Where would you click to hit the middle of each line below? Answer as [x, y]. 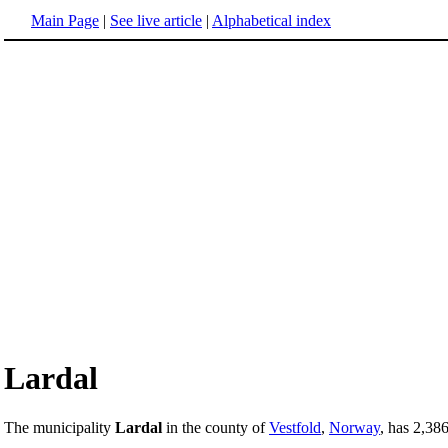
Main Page [65, 20]
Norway [354, 427]
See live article [156, 20]
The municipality [59, 427]
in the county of [215, 427]
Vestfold [295, 427]
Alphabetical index [271, 20]
